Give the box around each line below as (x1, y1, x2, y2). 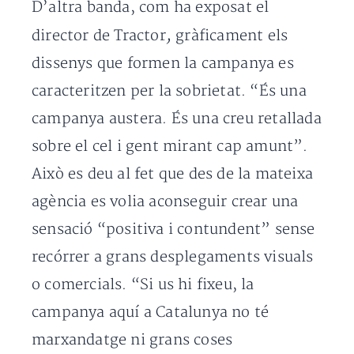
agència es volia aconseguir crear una (32, 193, 299, 212)
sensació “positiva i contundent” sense (32, 220, 315, 239)
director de (32, 27, 111, 46)
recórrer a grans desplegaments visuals (32, 248, 314, 267)
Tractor (114, 27, 166, 46)
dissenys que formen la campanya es (32, 55, 294, 73)
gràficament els (171, 27, 288, 46)
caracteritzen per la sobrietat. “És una (32, 82, 307, 101)
